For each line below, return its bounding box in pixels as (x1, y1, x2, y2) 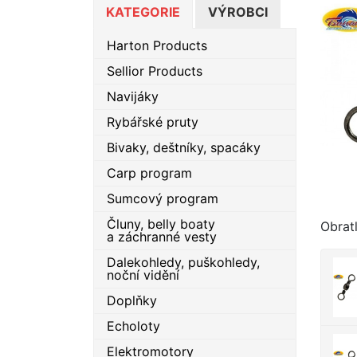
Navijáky (107, 88, 159, 104)
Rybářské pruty (107, 114, 198, 130)
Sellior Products (107, 63, 202, 79)
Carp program (107, 165, 192, 181)
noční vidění (107, 267, 179, 283)
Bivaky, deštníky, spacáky (107, 139, 261, 155)
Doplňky (107, 292, 157, 308)
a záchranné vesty (107, 229, 217, 245)
